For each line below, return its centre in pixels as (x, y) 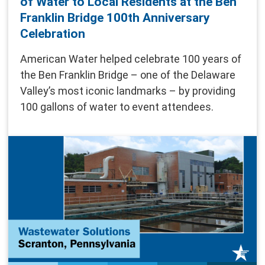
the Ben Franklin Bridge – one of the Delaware (128, 75)
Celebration (53, 33)
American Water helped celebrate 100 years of (131, 59)
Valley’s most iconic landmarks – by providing (128, 91)
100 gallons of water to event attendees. (117, 106)
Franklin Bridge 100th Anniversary (115, 17)
